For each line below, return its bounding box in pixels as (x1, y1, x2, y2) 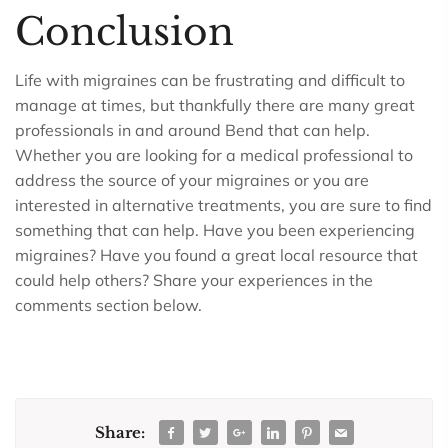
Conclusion (15, 9, 234, 55)
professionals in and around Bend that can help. (15, 120, 370, 140)
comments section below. (15, 295, 202, 315)
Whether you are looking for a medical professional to (15, 145, 413, 165)
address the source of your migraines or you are (15, 170, 369, 190)
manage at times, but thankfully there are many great (15, 95, 415, 115)
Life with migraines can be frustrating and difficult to (15, 70, 405, 90)
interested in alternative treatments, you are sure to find (15, 195, 432, 215)
